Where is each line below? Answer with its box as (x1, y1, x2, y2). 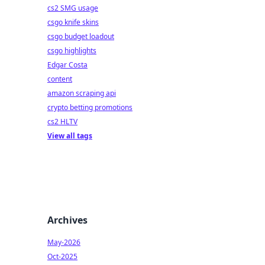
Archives (47, 214, 88, 227)
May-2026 (47, 237, 80, 247)
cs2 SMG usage (47, 3, 98, 13)
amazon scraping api (47, 88, 116, 98)
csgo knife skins (47, 17, 99, 27)
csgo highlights (47, 46, 96, 56)
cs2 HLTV (47, 117, 77, 127)
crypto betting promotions (47, 102, 132, 112)
